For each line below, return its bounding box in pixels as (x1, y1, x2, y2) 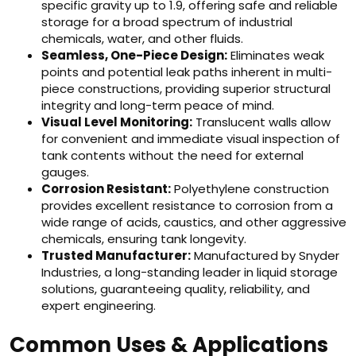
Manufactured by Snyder (191, 247, 339, 264)
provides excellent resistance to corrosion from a (41, 197, 333, 214)
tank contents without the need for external (41, 147, 304, 164)
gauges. (41, 164, 89, 180)
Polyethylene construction (171, 180, 329, 197)
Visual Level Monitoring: (41, 114, 192, 130)
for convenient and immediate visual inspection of (41, 130, 340, 147)
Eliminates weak (227, 47, 324, 64)
